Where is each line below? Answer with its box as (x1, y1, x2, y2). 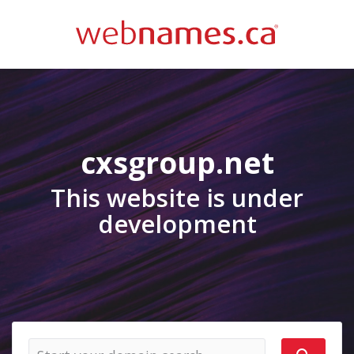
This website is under (51, 181, 303, 214)
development (97, 207, 257, 240)
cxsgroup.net (80, 142, 274, 183)
